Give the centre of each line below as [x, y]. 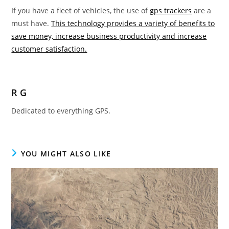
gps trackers [171, 10]
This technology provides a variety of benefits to [133, 23]
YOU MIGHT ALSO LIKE [66, 153]
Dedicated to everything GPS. [61, 110]
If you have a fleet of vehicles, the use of [81, 10]
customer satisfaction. [49, 49]
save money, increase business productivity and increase [109, 36]
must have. [31, 23]
